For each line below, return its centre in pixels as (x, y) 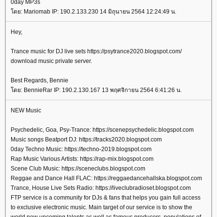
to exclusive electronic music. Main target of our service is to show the (101, 207)
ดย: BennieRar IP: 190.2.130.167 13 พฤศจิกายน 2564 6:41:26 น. (96, 90)
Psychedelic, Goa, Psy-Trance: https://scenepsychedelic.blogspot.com (102, 130)
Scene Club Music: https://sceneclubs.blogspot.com (78, 169)
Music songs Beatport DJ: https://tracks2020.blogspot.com (86, 139)
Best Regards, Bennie (39, 80)
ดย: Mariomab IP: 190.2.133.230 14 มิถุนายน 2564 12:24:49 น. (93, 12)
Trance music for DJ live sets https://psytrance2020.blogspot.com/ (96, 51)
